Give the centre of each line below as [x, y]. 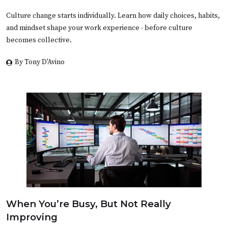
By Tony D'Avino [40, 62]
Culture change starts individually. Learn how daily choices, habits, [113, 16]
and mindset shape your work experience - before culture [99, 28]
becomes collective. [39, 40]
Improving [32, 217]
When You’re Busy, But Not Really [89, 204]
